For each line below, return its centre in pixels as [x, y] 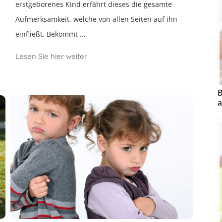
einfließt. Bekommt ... [51, 34]
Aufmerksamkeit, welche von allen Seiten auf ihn [97, 19]
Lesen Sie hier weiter [52, 56]
